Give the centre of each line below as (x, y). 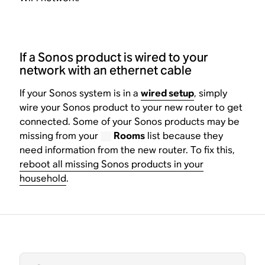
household (43, 178)
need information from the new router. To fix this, (127, 150)
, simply (211, 93)
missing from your (60, 135)
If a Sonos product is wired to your (114, 57)
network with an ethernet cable (106, 70)
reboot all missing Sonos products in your (112, 164)
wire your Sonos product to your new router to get (131, 107)
